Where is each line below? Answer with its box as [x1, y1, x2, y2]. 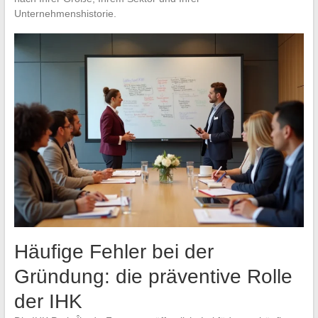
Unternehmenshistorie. [13, 8, 116, 20]
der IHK [13, 290, 82, 312]
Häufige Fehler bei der [13, 240, 214, 263]
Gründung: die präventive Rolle [13, 265, 292, 287]
